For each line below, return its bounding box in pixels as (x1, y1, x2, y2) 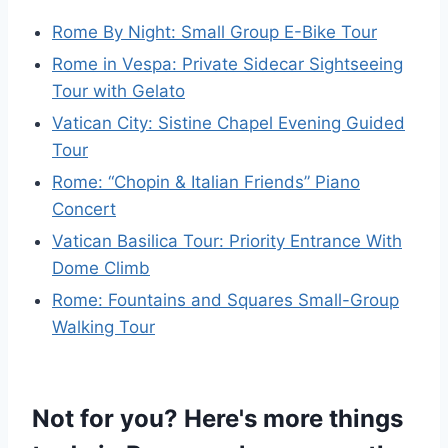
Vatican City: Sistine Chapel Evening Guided (52, 113, 405, 133)
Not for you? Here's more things (32, 404, 403, 433)
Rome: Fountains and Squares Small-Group (52, 290, 399, 310)
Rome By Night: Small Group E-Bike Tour (52, 22, 377, 42)
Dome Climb (52, 258, 150, 278)
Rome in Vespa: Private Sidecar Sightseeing (52, 54, 403, 74)
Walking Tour (52, 317, 155, 337)
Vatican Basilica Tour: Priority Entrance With (52, 231, 402, 251)
